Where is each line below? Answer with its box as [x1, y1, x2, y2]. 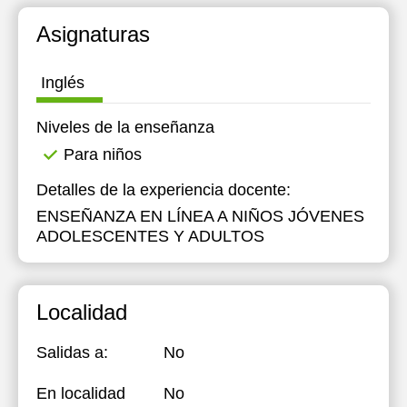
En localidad [36, 384, 125, 402]
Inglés [41, 74, 84, 92]
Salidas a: [36, 343, 108, 362]
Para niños [64, 145, 142, 164]
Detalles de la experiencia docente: [36, 181, 291, 199]
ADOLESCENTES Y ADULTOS [36, 227, 264, 245]
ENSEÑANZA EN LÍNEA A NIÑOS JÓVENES [36, 207, 364, 225]
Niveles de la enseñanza [36, 118, 214, 136]
